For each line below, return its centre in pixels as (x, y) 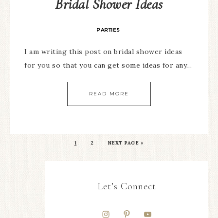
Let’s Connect (127, 186)
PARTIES (108, 30)
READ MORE (109, 94)
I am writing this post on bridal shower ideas (103, 52)
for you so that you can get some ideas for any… (108, 65)
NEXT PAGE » (126, 143)
